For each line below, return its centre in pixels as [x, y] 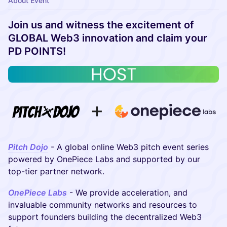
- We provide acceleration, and [127, 192]
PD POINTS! [37, 51]
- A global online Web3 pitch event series [128, 147]
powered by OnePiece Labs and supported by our [104, 159]
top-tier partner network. [56, 171]
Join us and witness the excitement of [101, 25]
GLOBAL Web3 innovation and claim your [108, 38]
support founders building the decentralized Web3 [105, 217]
